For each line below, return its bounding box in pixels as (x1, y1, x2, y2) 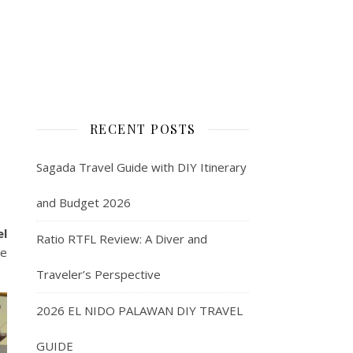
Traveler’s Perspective (36, 266, 161, 283)
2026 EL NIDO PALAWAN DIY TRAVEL (36, 303, 243, 319)
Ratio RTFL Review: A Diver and (36, 231, 207, 247)
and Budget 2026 (36, 195, 131, 211)
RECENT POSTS (89, 121, 196, 138)
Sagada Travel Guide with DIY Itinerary (36, 159, 247, 176)
